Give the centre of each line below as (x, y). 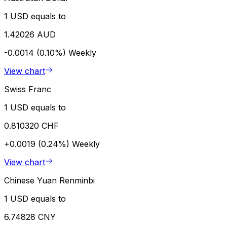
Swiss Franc (28, 89)
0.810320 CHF (31, 125)
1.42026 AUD (30, 34)
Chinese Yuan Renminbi (49, 180)
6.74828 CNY (30, 217)
